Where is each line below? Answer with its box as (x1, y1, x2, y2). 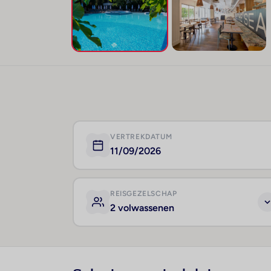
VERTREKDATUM (110, 132, 172, 141)
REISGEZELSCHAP (110, 189, 177, 198)
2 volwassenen (110, 202, 174, 214)
